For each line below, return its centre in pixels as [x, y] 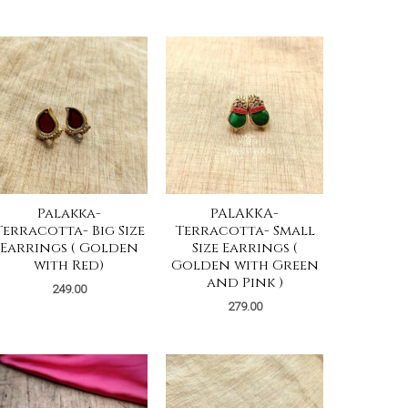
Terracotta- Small [245, 231]
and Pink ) [245, 283]
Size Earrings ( [245, 249]
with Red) [69, 266]
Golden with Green [245, 266]
